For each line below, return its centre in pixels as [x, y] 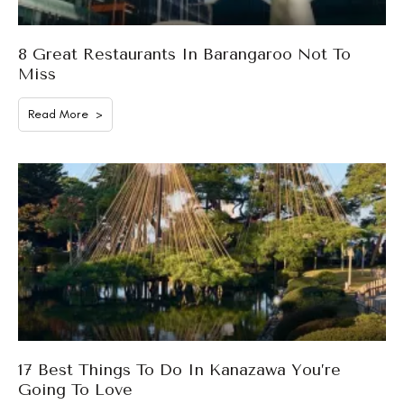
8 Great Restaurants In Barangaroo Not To [184, 54]
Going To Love [75, 389]
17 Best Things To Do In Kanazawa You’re [179, 369]
